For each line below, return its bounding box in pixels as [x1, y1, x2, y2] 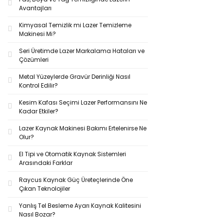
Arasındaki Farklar [19, 159, 73, 167]
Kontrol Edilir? [19, 81, 58, 90]
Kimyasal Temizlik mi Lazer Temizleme [19, 21, 131, 29]
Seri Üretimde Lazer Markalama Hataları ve [19, 47, 145, 55]
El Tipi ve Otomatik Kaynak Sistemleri [19, 150, 126, 158]
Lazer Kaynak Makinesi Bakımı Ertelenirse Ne [19, 124, 146, 132]
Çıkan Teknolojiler [19, 184, 70, 193]
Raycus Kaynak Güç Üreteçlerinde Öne [19, 176, 133, 184]
